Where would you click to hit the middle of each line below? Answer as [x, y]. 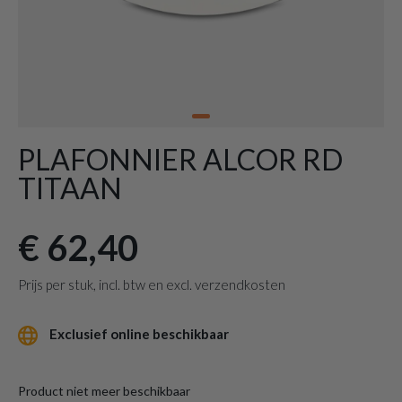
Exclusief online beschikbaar [138, 334]
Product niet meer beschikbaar [104, 391]
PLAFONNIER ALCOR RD [180, 159]
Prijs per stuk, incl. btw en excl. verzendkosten [152, 284]
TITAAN [70, 188]
